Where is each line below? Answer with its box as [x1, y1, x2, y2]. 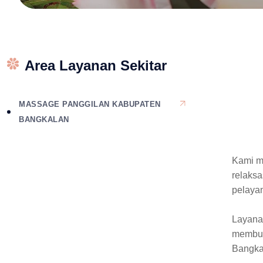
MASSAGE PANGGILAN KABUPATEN [19, 100, 161, 109]
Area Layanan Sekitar [25, 58, 167, 73]
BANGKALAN [19, 115, 69, 124]
